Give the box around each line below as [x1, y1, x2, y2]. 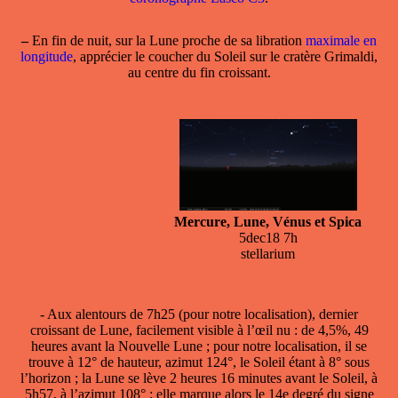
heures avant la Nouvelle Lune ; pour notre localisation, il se [31, 338, 367, 354]
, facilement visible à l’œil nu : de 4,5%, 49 [128, 322, 369, 338]
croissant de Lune [29, 322, 129, 338]
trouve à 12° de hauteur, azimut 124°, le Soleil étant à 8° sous [28, 354, 370, 370]
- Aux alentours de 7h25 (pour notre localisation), [40, 306, 319, 322]
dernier [319, 306, 358, 322]
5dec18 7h [238, 229, 298, 245]
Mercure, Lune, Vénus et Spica [174, 213, 362, 229]
